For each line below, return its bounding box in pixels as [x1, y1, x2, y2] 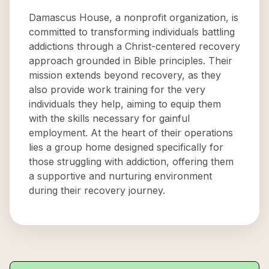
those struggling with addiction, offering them [29, 156, 234, 168]
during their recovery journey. [29, 184, 165, 196]
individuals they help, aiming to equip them [29, 98, 221, 110]
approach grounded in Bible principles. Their [29, 55, 232, 67]
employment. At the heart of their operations [29, 127, 233, 139]
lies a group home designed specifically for [29, 141, 223, 153]
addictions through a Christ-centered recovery [29, 40, 240, 52]
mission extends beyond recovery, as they [29, 69, 221, 81]
